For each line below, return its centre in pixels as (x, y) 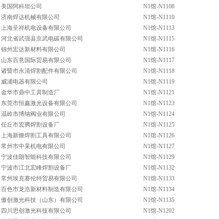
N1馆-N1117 (159, 60)
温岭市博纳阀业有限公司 (33, 114)
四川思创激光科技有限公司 (36, 211)
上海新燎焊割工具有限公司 (36, 135)
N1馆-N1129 (159, 157)
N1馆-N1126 (159, 135)
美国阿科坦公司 (22, 6)
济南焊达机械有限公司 (30, 17)
